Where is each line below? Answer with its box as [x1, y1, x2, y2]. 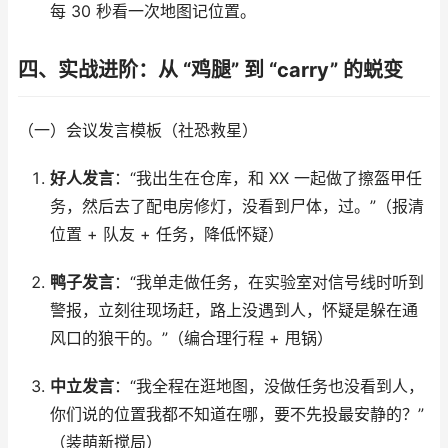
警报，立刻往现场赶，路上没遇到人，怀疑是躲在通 [49, 301, 418, 320]
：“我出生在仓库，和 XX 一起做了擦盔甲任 [113, 169, 422, 188]
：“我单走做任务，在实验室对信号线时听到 [113, 273, 424, 292]
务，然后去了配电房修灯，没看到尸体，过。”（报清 [49, 197, 424, 216]
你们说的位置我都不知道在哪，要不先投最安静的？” [49, 405, 424, 424]
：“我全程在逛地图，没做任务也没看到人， [113, 377, 424, 396]
